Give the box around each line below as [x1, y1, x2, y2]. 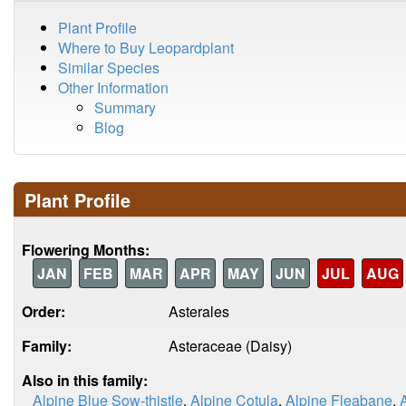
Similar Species [58, 57, 159, 78]
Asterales [169, 301, 229, 322]
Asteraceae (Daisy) [169, 335, 292, 356]
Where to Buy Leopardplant [58, 37, 234, 58]
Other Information [58, 77, 169, 98]
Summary [94, 97, 156, 118]
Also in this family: [22, 370, 148, 391]
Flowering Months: [22, 239, 150, 260]
